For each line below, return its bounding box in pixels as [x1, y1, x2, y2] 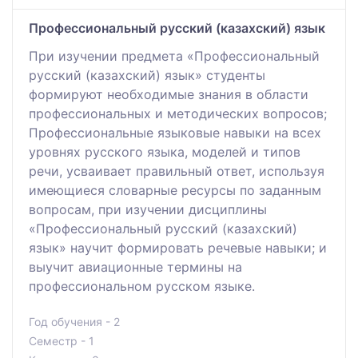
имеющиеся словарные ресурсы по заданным [29, 181, 321, 198]
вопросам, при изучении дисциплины [29, 201, 267, 217]
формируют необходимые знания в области [29, 86, 308, 102]
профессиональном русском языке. [29, 277, 255, 294]
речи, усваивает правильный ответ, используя [29, 162, 324, 179]
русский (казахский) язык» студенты [29, 66, 265, 83]
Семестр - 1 [29, 333, 94, 348]
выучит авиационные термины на [29, 258, 242, 275]
